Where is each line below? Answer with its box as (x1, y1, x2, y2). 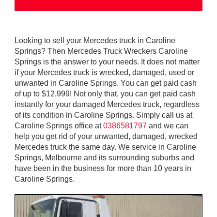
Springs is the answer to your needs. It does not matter (15, 57, 200, 66)
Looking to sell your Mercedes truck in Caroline (15, 36, 175, 45)
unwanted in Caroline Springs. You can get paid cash (15, 78, 197, 87)
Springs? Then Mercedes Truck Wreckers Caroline (15, 46, 188, 55)
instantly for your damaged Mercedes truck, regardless (15, 100, 200, 108)
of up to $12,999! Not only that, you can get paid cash (15, 89, 196, 98)
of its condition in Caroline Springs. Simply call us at (15, 110, 192, 119)
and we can (147, 121, 188, 130)
